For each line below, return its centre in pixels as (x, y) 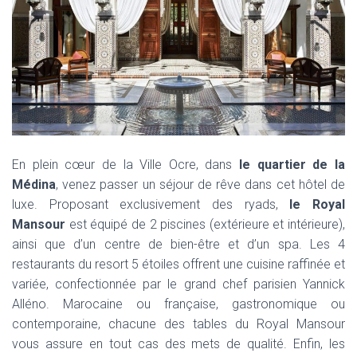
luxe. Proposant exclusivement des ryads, (151, 204)
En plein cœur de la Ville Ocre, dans (126, 164)
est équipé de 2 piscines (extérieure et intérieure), (205, 224)
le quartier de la (292, 164)
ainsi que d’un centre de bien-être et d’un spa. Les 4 (178, 244)
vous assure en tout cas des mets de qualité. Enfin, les (178, 343)
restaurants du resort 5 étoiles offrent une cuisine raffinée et (178, 264)
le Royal (318, 204)
